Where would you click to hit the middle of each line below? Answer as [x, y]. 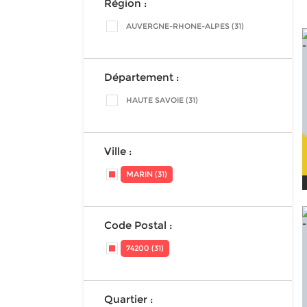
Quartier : [128, 299]
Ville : [118, 151]
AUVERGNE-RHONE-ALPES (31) [185, 26]
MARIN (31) [147, 174]
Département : [142, 77]
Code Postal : [138, 225]
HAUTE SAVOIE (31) [162, 100]
